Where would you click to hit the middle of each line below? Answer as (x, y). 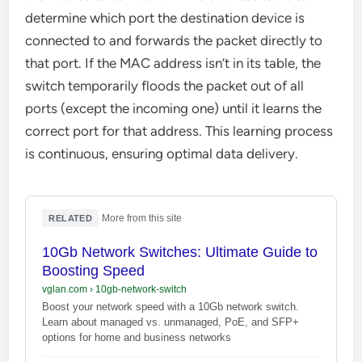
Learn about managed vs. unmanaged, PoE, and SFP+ (171, 322)
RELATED (71, 218)
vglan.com (66, 289)
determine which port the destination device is (165, 18)
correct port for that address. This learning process (179, 131)
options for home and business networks (137, 337)
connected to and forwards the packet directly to (174, 41)
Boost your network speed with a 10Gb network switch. (171, 306)
